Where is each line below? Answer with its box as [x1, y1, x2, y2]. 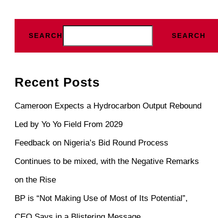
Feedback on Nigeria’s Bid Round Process [15, 138, 168, 148]
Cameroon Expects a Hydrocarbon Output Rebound [15, 101, 201, 111]
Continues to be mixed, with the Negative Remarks [15, 157, 199, 166]
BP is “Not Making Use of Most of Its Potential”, [15, 194, 188, 203]
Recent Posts [15, 75, 100, 90]
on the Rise [15, 175, 56, 185]
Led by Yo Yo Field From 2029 [15, 120, 123, 129]
